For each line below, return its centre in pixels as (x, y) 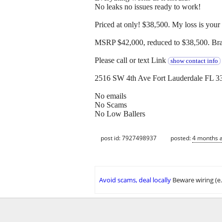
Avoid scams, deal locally (135, 180)
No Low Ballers (120, 114)
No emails (111, 96)
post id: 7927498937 (129, 138)
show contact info (194, 61)
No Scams (111, 105)
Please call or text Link (131, 60)
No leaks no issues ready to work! (148, 7)
